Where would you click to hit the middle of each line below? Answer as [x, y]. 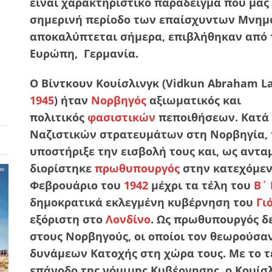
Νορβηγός [119, 100]
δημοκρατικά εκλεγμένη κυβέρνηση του [143, 202]
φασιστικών [121, 117]
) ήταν [73, 100]
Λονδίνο [128, 219]
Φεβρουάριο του [77, 185]
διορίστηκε [62, 168]
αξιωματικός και [194, 100]
